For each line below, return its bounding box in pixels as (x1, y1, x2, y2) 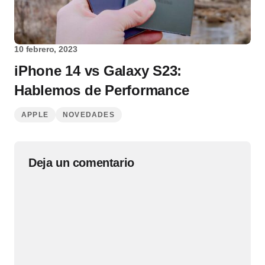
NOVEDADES (63, 111, 115, 119)
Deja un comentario (28, 156, 134, 170)
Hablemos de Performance (14, 82, 189, 99)
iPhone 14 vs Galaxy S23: (14, 63, 182, 79)
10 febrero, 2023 (14, 44, 77, 54)
